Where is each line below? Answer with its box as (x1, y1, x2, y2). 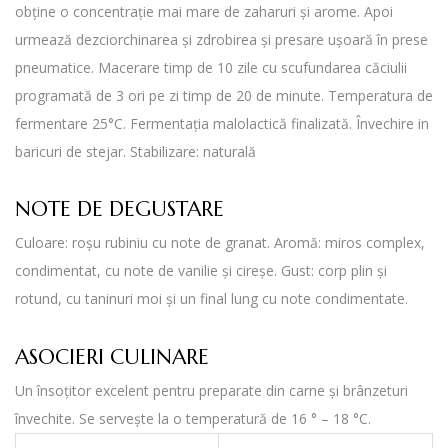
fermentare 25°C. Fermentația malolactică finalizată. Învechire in (15, 113, 429, 133)
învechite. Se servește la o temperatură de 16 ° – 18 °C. (15, 408, 371, 428)
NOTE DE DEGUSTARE (15, 196, 224, 223)
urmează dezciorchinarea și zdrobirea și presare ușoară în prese (15, 29, 428, 49)
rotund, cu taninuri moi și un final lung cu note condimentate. (15, 289, 408, 309)
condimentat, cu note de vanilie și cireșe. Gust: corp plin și (15, 261, 387, 281)
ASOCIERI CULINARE (15, 343, 209, 370)
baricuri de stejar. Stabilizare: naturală (15, 141, 256, 161)
